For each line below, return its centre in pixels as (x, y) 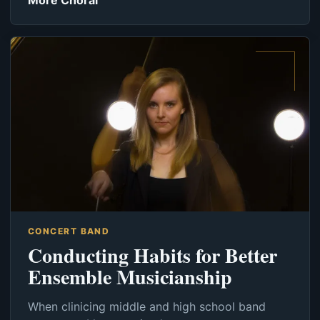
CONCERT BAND (69, 231)
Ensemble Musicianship (130, 277)
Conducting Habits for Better (152, 256)
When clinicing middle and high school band (147, 307)
